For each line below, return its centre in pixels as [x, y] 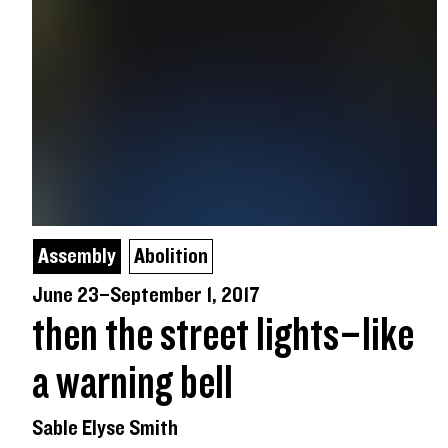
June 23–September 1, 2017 [146, 296]
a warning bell [132, 384]
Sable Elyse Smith [105, 429]
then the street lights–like [223, 336]
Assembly [77, 257]
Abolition [171, 257]
